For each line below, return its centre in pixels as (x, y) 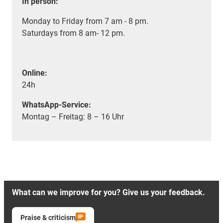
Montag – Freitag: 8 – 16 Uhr (73, 116)
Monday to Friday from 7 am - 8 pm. (85, 21)
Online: (35, 73)
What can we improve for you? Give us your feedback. (109, 192)
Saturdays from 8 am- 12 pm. (73, 33)
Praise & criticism (48, 217)
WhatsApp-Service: (56, 105)
